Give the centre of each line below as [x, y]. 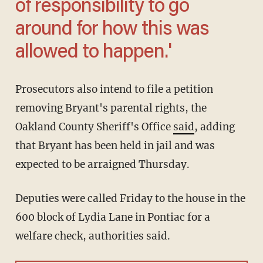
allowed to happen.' [93, 53]
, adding [214, 127]
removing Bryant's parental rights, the [111, 108]
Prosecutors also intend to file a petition [18, 90]
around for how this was [112, 30]
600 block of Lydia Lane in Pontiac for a [112, 218]
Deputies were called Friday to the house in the [19, 199]
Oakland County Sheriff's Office [94, 127]
